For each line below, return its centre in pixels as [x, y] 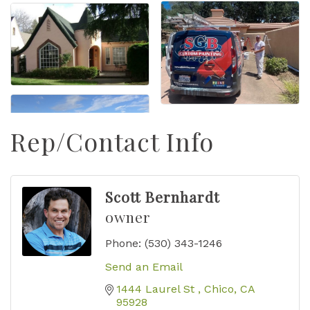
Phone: [123, 244]
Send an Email [144, 267]
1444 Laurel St [157, 289]
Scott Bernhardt [162, 197]
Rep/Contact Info [112, 142]
